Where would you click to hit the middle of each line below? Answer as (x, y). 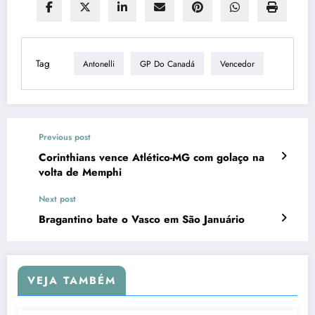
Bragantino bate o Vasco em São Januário (142, 220)
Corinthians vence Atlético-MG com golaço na (152, 158)
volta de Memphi (80, 173)
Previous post (65, 137)
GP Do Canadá (167, 64)
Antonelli (99, 64)
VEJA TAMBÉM (72, 281)
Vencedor (237, 64)
